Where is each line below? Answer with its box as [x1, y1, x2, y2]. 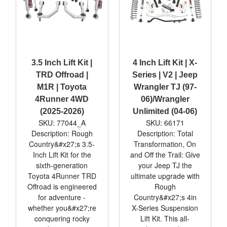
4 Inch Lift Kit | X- [133, 58, 198, 67]
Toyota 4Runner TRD [27, 170, 96, 181]
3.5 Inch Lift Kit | [31, 58, 93, 67]
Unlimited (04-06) [133, 106, 198, 116]
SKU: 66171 [145, 117, 184, 128]
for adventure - [38, 192, 86, 202]
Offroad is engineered [27, 181, 97, 192]
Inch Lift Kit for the [32, 149, 91, 160]
